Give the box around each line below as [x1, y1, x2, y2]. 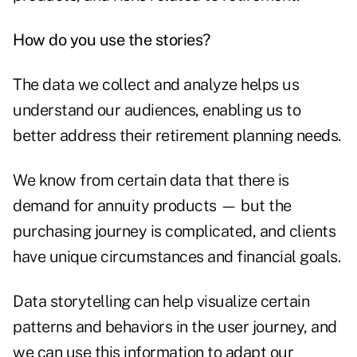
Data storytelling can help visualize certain [13, 292, 309, 312]
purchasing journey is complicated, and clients [13, 222, 335, 241]
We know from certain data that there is [13, 171, 289, 190]
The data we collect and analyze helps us [13, 75, 299, 95]
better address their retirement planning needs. [13, 126, 341, 146]
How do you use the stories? [13, 30, 210, 50]
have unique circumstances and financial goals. [13, 247, 340, 267]
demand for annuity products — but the [13, 196, 292, 216]
